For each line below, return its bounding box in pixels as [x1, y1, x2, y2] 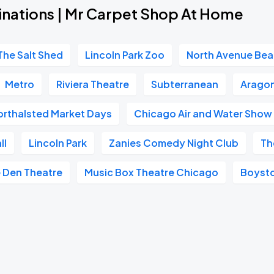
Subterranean [151, 78, 219, 91]
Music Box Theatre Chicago [84, 166, 219, 179]
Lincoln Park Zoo [85, 48, 165, 61]
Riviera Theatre [56, 78, 130, 91]
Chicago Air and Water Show [134, 107, 273, 120]
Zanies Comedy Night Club [109, 136, 239, 149]
